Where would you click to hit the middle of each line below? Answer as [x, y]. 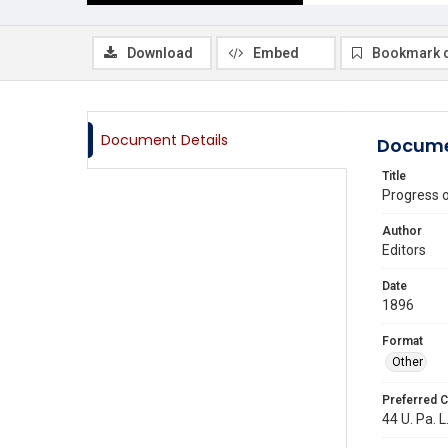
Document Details [164, 140]
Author [402, 231]
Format [402, 341]
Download [160, 53]
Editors [404, 250]
